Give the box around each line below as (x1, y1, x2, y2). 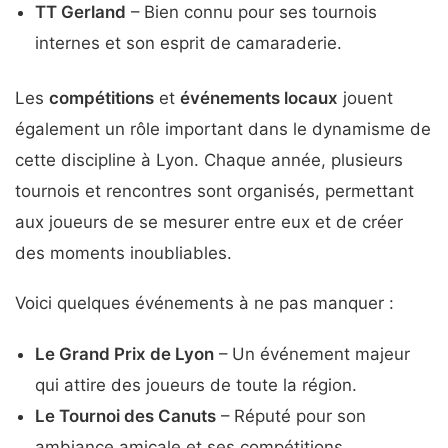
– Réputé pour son (216, 405, 366, 426)
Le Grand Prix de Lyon (35, 343, 214, 364)
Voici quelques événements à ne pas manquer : (15, 293, 394, 314)
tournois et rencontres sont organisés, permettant (15, 180, 414, 201)
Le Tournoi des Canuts (35, 405, 216, 426)
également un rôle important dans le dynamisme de (15, 118, 431, 139)
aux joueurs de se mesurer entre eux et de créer (15, 211, 403, 232)
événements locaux (180, 87, 338, 108)
